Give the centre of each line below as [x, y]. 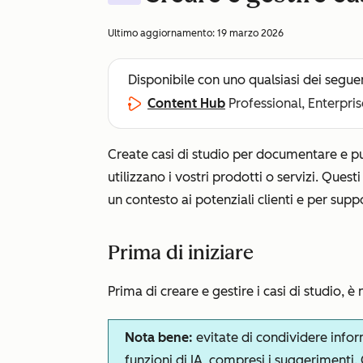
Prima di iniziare [181, 252]
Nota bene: [159, 337]
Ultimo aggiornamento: [162, 33]
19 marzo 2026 [250, 33]
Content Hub [186, 103]
